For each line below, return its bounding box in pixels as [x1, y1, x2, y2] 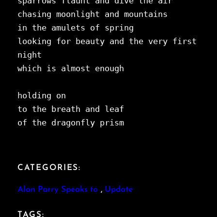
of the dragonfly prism [17, 118, 124, 128]
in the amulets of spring [17, 23, 134, 33]
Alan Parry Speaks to [17, 186, 97, 194]
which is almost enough [17, 63, 124, 74]
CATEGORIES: [17, 164, 81, 172]
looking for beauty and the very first [17, 36, 197, 46]
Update [105, 186, 133, 194]
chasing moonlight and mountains [17, 9, 172, 19]
